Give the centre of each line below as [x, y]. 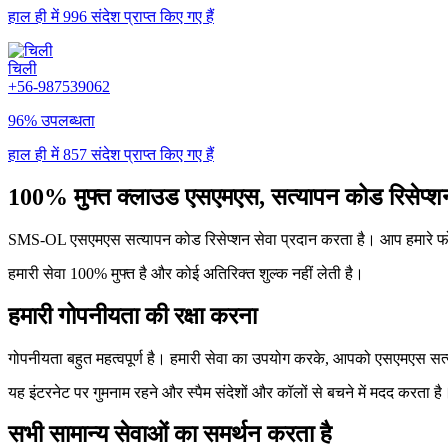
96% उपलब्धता [51, 120]
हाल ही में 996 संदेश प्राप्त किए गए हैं [111, 16]
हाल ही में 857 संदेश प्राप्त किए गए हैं [111, 154]
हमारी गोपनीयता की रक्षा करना [132, 315]
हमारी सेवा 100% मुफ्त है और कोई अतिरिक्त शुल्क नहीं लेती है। [186, 273]
